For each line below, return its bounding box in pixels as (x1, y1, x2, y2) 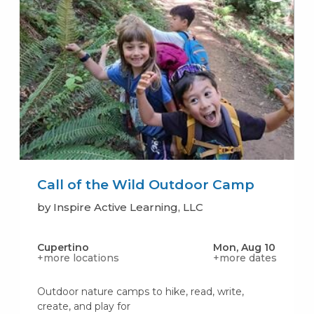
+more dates (213, 251, 278, 264)
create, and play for (36, 299, 130, 313)
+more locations (36, 251, 119, 264)
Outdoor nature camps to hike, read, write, (36, 285, 244, 298)
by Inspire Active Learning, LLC (36, 200, 203, 214)
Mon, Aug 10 (213, 240, 276, 254)
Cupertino (36, 240, 89, 254)
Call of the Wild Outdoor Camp (36, 176, 254, 193)
